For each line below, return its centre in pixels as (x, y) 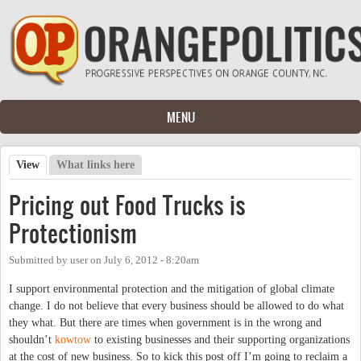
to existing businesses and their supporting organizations (220, 339)
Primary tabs (57, 182)
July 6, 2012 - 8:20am (151, 260)
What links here (96, 164)
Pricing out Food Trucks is (127, 205)
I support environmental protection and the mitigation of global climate (172, 288)
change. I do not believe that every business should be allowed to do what (176, 305)
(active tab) (67, 164)
